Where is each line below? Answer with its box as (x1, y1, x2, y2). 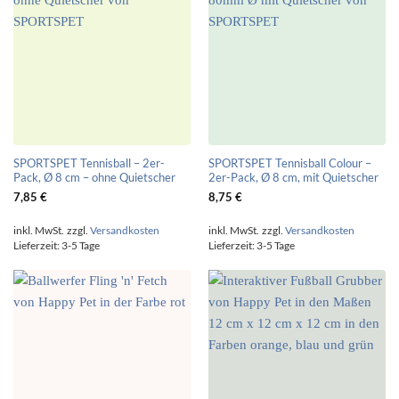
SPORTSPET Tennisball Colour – (208, 155, 371, 170)
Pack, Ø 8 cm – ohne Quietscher (12, 169, 175, 184)
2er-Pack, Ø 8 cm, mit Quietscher (208, 169, 379, 184)
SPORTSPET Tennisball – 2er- (12, 155, 165, 170)
